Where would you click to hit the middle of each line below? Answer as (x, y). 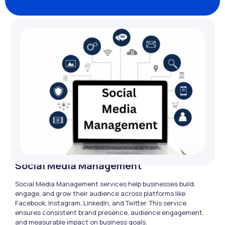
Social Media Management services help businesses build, (105, 184)
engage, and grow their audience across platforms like (100, 193)
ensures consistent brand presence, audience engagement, (109, 212)
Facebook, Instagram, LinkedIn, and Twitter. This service (101, 203)
